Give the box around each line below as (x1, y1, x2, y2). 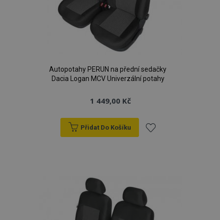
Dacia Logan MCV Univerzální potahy (51, 75, 165, 82)
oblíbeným (141, 178, 192, 190)
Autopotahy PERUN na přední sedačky (49, 65, 166, 73)
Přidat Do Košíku (80, 124, 131, 131)
